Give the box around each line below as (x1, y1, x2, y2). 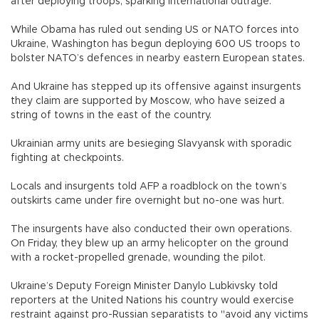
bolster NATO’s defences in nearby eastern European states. (11, 53, 305, 63)
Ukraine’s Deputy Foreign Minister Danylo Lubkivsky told (11, 281, 278, 291)
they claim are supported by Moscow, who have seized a (11, 95, 285, 106)
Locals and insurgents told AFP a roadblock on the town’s (11, 181, 287, 192)
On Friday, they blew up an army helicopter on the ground (11, 238, 288, 249)
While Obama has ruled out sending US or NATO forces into (11, 24, 299, 35)
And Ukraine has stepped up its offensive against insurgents (11, 81, 301, 92)
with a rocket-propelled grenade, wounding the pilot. (11, 252, 266, 263)
